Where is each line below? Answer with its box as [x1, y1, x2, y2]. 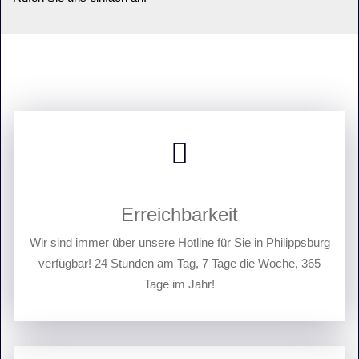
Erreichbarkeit [121, 204, 238, 225]
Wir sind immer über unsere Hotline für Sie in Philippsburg [29, 236, 330, 249]
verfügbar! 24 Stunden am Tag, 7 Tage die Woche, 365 [38, 256, 321, 270]
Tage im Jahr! [144, 277, 215, 291]
